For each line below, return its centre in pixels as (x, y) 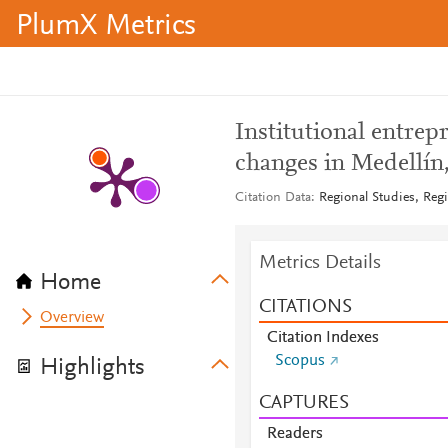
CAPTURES (303, 403)
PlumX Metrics (106, 27)
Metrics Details (319, 263)
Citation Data (272, 198)
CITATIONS (305, 307)
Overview (72, 318)
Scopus (299, 361)
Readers (294, 434)
